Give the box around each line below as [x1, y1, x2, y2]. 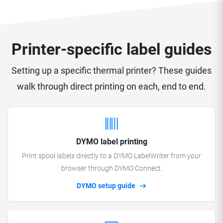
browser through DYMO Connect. [61, 164, 162, 173]
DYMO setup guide [77, 181, 137, 190]
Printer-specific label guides [11, 40, 212, 59]
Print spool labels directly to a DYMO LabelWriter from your [22, 151, 201, 160]
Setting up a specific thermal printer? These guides [11, 65, 212, 76]
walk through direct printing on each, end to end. [17, 81, 206, 92]
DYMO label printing [76, 137, 147, 147]
